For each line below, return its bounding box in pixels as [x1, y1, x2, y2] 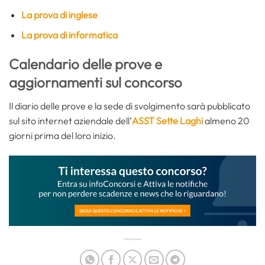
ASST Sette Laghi [132, 115, 203, 127]
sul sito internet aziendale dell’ [9, 115, 132, 127]
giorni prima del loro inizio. [9, 130, 116, 142]
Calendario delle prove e [9, 55, 162, 73]
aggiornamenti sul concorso [9, 73, 182, 92]
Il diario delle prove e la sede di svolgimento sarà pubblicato [9, 100, 250, 112]
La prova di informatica [21, 29, 118, 41]
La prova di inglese [21, 8, 98, 21]
